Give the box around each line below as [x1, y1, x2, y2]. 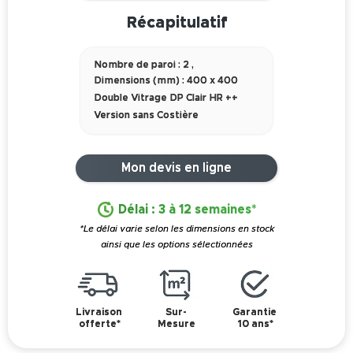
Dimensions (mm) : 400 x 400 [94, 75, 238, 86]
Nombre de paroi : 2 [94, 59, 191, 70]
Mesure [157, 319, 195, 330]
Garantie [232, 307, 277, 318]
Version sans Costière [94, 110, 199, 121]
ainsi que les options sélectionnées [100, 239, 253, 249]
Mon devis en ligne [121, 162, 232, 175]
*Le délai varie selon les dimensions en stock [79, 223, 274, 233]
